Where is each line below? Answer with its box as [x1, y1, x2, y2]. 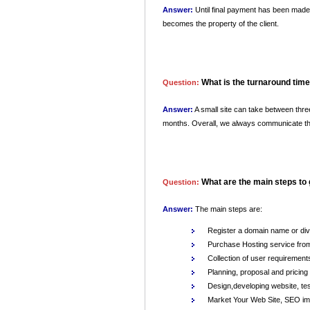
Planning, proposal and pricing [208, 267, 308, 276]
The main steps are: [195, 204, 262, 213]
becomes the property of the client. [163, 19, 279, 28]
